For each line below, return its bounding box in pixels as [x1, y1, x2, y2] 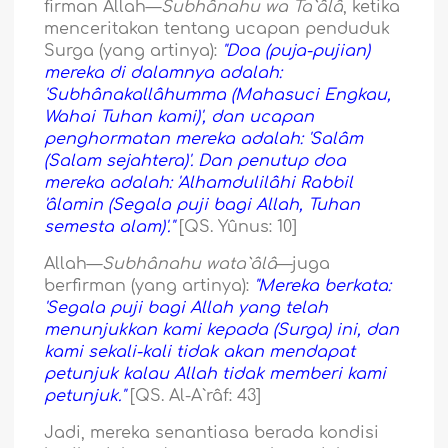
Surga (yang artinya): [44, 42, 223, 61]
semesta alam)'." [44, 218, 175, 237]
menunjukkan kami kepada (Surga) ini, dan [44, 321, 400, 340]
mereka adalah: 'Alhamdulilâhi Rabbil [44, 174, 354, 193]
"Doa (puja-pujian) [222, 42, 371, 61]
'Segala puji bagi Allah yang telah [44, 299, 329, 318]
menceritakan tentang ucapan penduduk [44, 20, 391, 39]
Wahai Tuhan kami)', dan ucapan [44, 108, 315, 127]
